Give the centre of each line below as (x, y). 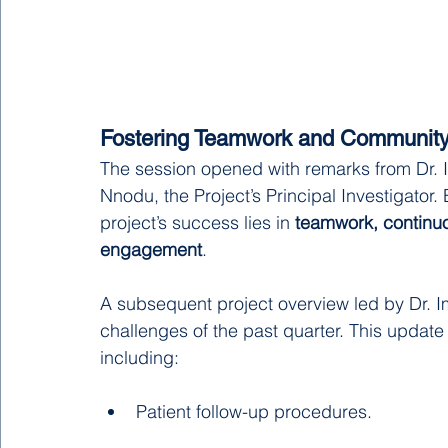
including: (139, 357)
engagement (151, 249)
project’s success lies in (197, 222)
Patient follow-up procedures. (254, 411)
